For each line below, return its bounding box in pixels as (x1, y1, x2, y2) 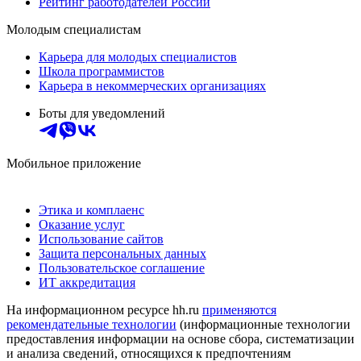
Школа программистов (39, 64, 164, 78)
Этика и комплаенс (39, 202, 144, 217)
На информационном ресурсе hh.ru (6, 302, 202, 317)
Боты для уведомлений (39, 106, 165, 120)
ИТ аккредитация (39, 275, 135, 289)
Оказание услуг (39, 217, 125, 231)
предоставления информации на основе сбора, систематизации (6, 331, 355, 346)
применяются (202, 302, 276, 317)
